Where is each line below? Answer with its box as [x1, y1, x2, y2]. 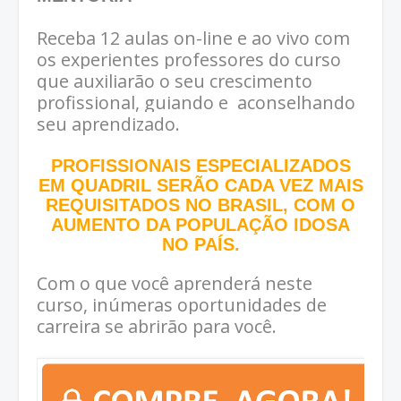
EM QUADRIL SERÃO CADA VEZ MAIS [38, 175, 363, 196]
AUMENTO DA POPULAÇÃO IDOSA [51, 215, 350, 235]
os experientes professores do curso [37, 47, 341, 73]
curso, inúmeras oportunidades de [37, 293, 327, 318]
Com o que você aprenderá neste [37, 271, 312, 296]
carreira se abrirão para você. [37, 314, 277, 339]
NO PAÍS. [161, 235, 240, 255]
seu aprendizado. [37, 112, 180, 137]
